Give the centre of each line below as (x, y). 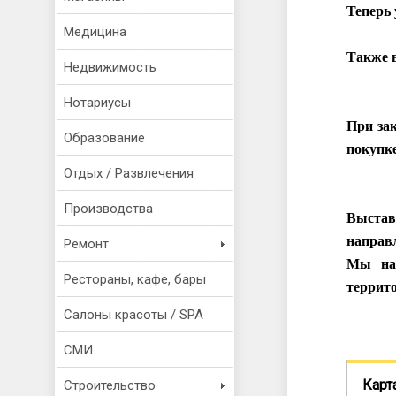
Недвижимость (110, 67)
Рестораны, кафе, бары (135, 279)
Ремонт (86, 244)
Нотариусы (97, 103)
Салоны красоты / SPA (133, 315)
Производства (108, 209)
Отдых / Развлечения (129, 173)
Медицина (95, 32)
